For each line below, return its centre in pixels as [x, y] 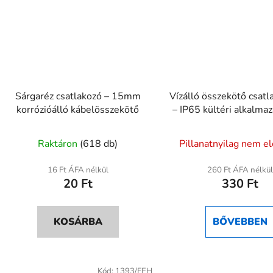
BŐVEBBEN [240, 222]
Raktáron [59, 144]
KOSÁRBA [78, 222]
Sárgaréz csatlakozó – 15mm [78, 96]
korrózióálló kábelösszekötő [78, 109]
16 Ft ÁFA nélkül [78, 170]
